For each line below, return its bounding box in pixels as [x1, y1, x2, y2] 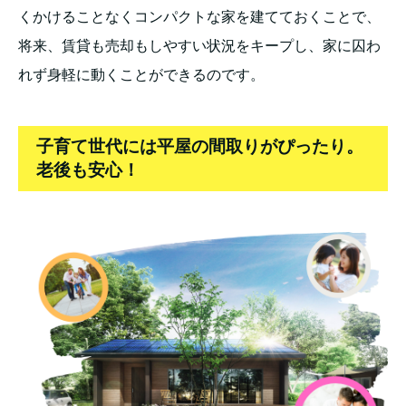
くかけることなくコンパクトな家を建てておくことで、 [18, 8, 381, 24]
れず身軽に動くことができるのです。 [18, 66, 265, 82]
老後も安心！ [36, 159, 140, 179]
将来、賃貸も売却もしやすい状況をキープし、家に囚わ [18, 37, 381, 53]
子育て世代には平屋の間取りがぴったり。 [36, 136, 363, 156]
